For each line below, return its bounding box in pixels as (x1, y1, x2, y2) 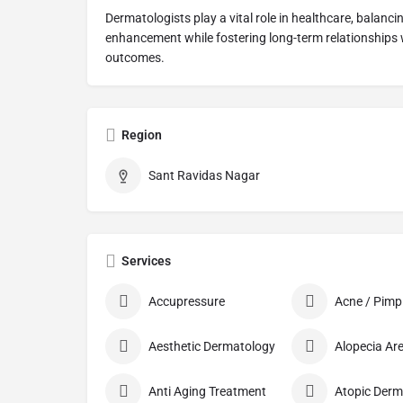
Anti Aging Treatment (148, 384, 266, 399)
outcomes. (105, 50, 165, 66)
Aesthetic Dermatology (148, 339, 275, 354)
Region (121, 128, 162, 143)
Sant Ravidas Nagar (148, 168, 260, 184)
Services (121, 254, 171, 269)
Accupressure (148, 294, 225, 309)
